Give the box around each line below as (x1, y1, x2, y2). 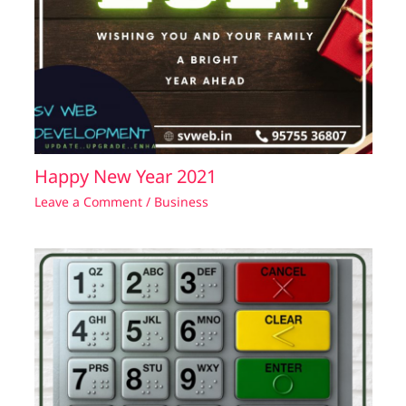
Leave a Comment (34, 193, 142, 211)
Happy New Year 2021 (34, 164, 217, 189)
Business (153, 193, 208, 211)
